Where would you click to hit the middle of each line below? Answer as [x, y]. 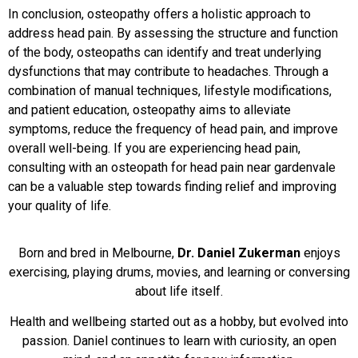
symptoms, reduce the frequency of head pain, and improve [173, 129]
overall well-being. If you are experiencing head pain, [154, 149]
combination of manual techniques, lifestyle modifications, [170, 91]
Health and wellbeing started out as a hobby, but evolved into [179, 322]
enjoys [320, 253]
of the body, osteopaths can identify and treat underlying [165, 53]
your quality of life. [60, 206]
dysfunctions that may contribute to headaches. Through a [168, 72]
